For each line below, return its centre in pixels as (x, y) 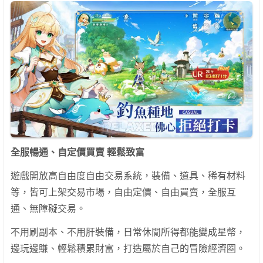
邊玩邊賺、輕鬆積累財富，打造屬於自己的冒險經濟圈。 (128, 248)
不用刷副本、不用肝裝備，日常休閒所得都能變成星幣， (128, 232)
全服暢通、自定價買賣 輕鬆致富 (77, 152)
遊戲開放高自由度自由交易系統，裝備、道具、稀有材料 (128, 176)
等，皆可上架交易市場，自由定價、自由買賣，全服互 (123, 192)
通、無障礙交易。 (48, 208)
